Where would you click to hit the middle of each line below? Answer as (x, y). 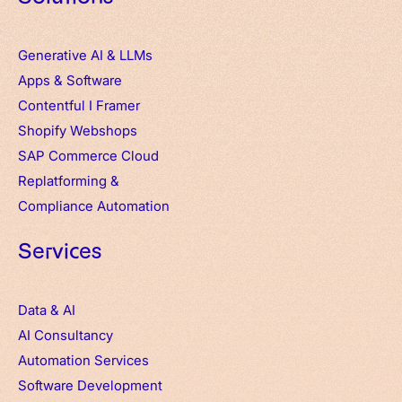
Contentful (52, 105)
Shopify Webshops (78, 130)
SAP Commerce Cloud (88, 155)
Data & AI (47, 309)
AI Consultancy (66, 334)
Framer (118, 105)
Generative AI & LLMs (85, 54)
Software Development (90, 385)
